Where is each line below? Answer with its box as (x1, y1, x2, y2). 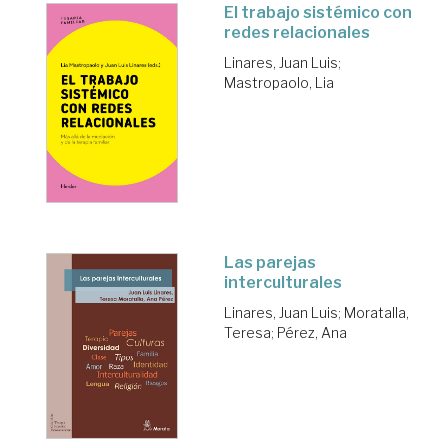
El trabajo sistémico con (224, 3, 412, 23)
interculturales (224, 273, 342, 293)
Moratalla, (344, 304, 409, 322)
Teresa (224, 324, 271, 342)
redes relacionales (224, 23, 370, 43)
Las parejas (224, 253, 316, 273)
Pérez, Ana (277, 324, 347, 342)
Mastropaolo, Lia (224, 74, 334, 92)
